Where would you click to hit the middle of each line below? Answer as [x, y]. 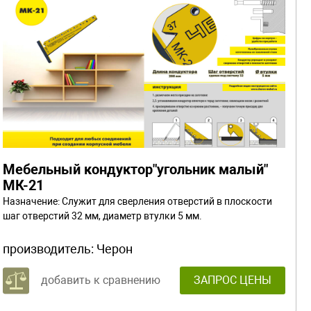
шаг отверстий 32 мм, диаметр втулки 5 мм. [102, 216]
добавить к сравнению [101, 280]
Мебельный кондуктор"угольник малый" [135, 169]
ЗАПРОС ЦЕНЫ [233, 280]
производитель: [50, 249]
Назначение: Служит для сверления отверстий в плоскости [137, 201]
